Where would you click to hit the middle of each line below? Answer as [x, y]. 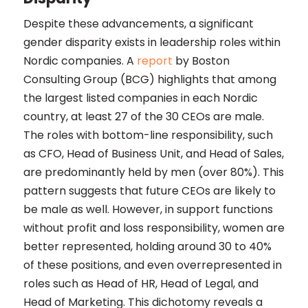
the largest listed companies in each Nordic [140, 98]
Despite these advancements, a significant [138, 24]
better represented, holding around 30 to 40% [147, 246]
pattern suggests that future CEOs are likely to [149, 191]
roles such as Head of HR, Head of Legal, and [141, 284]
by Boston [201, 61]
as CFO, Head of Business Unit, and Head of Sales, [153, 154]
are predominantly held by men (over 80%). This [153, 172]
